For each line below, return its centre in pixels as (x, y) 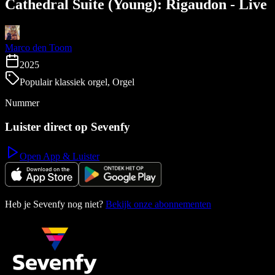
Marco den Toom (38, 47)
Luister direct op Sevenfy (68, 126)
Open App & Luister (60, 157)
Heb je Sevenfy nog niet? (54, 204)
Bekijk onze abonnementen (158, 204)
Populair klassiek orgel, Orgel (77, 82)
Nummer (22, 103)
